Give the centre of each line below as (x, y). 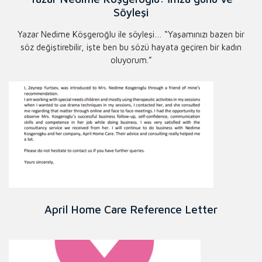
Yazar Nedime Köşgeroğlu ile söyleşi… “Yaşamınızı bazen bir (131, 35)
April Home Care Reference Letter (131, 209)
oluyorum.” (131, 60)
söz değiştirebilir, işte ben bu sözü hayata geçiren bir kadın (131, 47)
